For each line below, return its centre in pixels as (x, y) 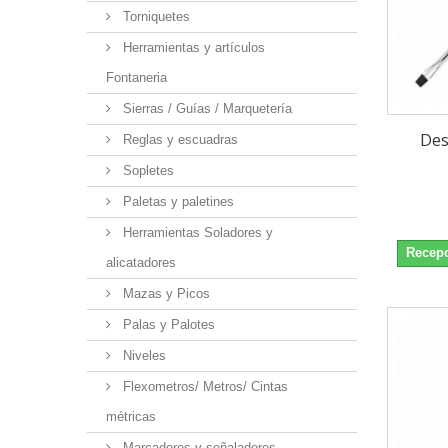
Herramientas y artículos (192, 48)
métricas (131, 417)
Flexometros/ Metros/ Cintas (203, 387)
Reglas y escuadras (178, 140)
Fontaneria (136, 78)
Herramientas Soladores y (196, 233)
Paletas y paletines (176, 202)
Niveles (142, 356)
